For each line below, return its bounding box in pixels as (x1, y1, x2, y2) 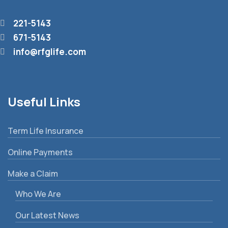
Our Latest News (15, 209, 79, 221)
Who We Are (15, 188, 61, 199)
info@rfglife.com (13, 45, 86, 58)
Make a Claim (8, 167, 58, 179)
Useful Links (8, 93, 80, 110)
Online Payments (8, 146, 73, 158)
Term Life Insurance (8, 125, 83, 136)
